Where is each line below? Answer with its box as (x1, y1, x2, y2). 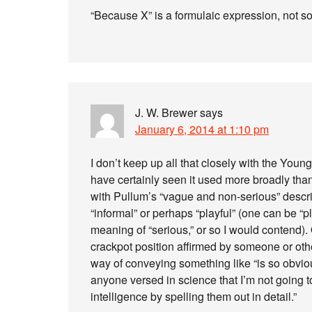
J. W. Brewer (135, 104, 197, 120)
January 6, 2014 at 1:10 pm (135, 121, 269, 137)
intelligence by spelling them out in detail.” (91, 288, 297, 304)
